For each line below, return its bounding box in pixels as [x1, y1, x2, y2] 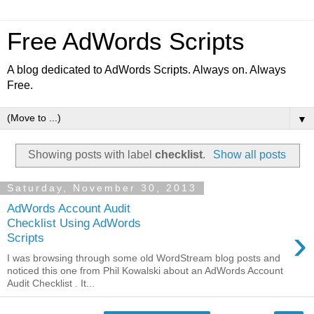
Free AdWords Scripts [7, 28, 245, 55]
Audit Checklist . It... [7, 277, 95, 289]
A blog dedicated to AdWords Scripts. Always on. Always [7, 64, 286, 76]
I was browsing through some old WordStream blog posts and [7, 252, 280, 264]
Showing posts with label [28, 148, 156, 161]
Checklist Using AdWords [7, 216, 141, 231]
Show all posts [212, 148, 286, 161]
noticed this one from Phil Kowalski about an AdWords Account [7, 264, 283, 276]
